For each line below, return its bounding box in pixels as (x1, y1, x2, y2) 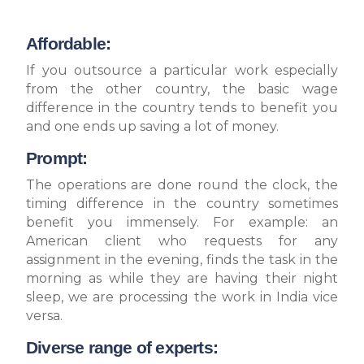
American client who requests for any (26, 233, 338, 249)
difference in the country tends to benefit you (26, 100, 338, 115)
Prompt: (26, 149, 88, 168)
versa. (26, 308, 63, 323)
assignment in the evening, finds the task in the (26, 252, 338, 267)
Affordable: (26, 34, 111, 54)
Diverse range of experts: (26, 338, 218, 357)
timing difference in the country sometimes (26, 196, 338, 211)
